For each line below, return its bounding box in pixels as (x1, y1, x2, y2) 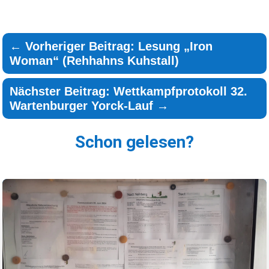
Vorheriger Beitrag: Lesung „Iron (25, 40, 213, 53)
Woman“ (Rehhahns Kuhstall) (10, 54, 180, 68)
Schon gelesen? (75, 132, 194, 153)
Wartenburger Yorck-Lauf (10, 99, 154, 113)
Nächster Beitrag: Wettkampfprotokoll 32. (10, 85, 248, 98)
